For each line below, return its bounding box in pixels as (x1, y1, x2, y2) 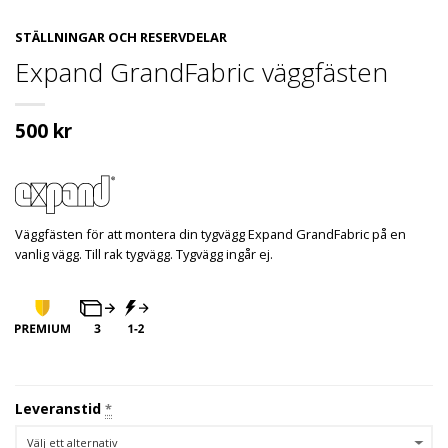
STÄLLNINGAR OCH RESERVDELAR (15, 28, 227, 47)
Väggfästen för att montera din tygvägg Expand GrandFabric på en (15, 225, 406, 244)
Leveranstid (15, 399, 105, 419)
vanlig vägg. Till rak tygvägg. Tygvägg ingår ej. (15, 245, 273, 264)
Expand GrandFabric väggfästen (15, 54, 388, 91)
